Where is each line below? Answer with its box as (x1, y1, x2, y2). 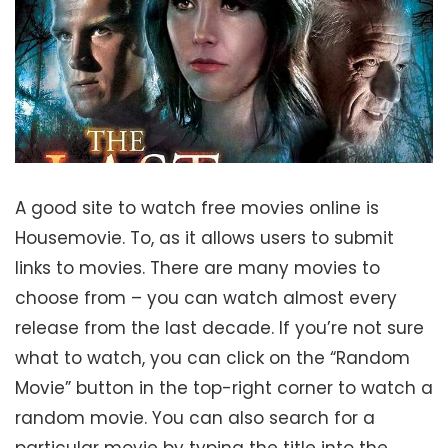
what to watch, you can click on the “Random (15, 345, 410, 370)
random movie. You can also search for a (15, 405, 375, 430)
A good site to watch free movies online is (15, 195, 379, 220)
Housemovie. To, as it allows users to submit (15, 225, 394, 250)
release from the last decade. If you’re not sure (15, 315, 424, 340)
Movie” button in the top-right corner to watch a (15, 375, 433, 400)
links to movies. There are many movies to (15, 255, 380, 280)
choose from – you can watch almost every (15, 285, 397, 310)
